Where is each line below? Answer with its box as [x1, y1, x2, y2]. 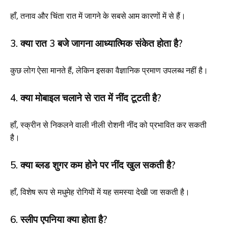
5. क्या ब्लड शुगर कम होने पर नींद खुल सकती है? [10, 158, 176, 171]
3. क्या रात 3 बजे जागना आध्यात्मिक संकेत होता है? [10, 37, 183, 49]
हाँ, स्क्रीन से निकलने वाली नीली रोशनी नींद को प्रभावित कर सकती [10, 119, 207, 130]
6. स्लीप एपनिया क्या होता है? [10, 213, 107, 225]
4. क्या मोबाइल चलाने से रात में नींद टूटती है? [10, 91, 161, 104]
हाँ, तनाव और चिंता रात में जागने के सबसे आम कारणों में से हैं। [10, 10, 186, 21]
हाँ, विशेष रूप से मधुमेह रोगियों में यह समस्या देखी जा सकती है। [10, 186, 190, 197]
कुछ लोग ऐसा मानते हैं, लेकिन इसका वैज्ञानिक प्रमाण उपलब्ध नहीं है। [10, 64, 208, 76]
